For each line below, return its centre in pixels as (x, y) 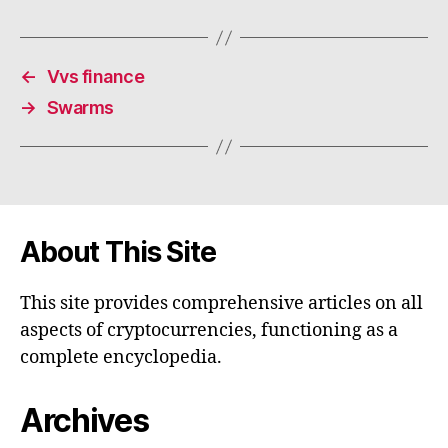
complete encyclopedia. (121, 358)
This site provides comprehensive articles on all (221, 304)
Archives (84, 421)
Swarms (80, 108)
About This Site (118, 252)
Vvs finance (95, 77)
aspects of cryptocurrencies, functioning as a (209, 331)
